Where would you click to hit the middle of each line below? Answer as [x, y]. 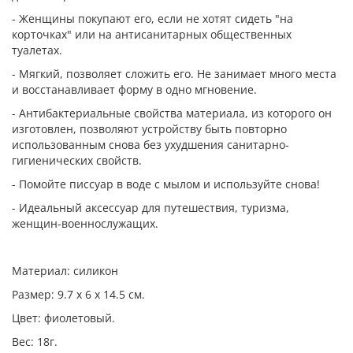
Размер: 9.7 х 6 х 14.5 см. [78, 294]
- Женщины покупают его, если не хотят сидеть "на [152, 19]
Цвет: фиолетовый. [63, 318]
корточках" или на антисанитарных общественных [152, 34]
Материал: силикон [65, 271]
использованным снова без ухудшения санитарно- [150, 145]
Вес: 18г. [35, 342]
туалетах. [37, 50]
